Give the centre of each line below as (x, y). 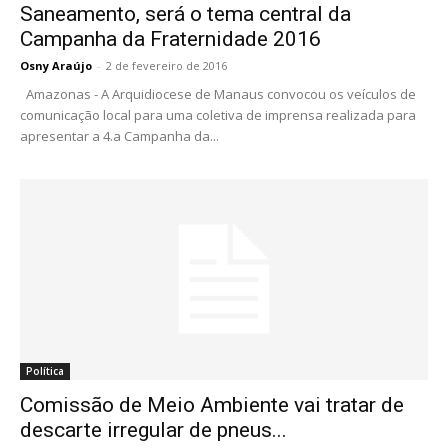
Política (45, 371)
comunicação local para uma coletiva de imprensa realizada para (218, 115)
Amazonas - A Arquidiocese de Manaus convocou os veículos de (218, 94)
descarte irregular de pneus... (153, 430)
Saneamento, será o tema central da (185, 14)
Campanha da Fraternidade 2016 (170, 39)
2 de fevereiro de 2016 (166, 65)
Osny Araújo (56, 65)
